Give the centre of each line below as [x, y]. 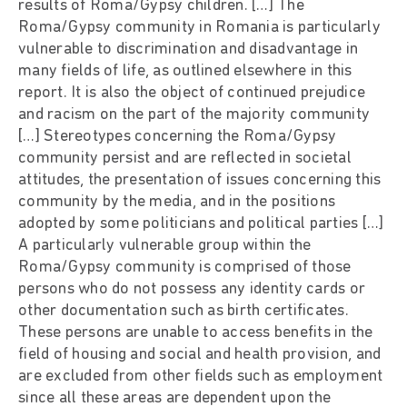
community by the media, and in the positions [177, 202]
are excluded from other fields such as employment [201, 376]
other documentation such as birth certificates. [184, 311]
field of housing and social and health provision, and [200, 354]
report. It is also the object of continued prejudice [192, 93]
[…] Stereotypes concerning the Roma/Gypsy [178, 136]
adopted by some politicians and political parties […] [201, 223]
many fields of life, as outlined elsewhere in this [185, 71]
